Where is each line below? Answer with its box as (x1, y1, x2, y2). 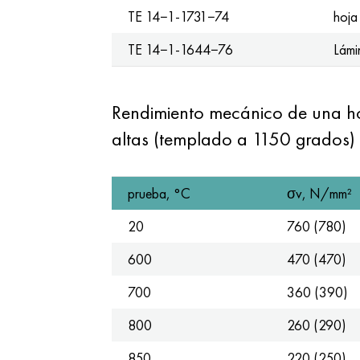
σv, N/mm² (286, 184, 352, 202)
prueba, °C (127, 184, 190, 202)
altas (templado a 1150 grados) (111, 126, 355, 151)
